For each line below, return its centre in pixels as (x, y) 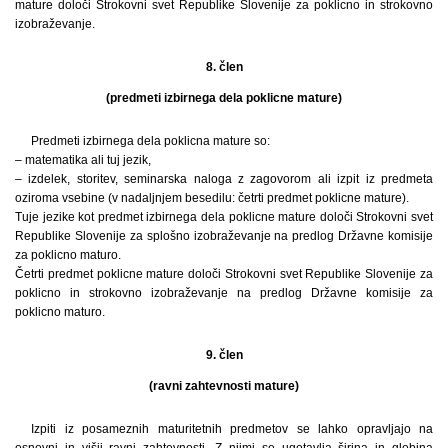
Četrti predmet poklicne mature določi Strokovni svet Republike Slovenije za (224, 274)
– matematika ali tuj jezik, (83, 160)
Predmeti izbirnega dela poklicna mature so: (150, 141)
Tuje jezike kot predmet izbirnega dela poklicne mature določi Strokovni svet (224, 217)
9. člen (224, 355)
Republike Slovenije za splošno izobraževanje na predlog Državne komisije (224, 236)
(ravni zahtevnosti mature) (224, 386)
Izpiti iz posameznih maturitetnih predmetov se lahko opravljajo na (232, 429)
